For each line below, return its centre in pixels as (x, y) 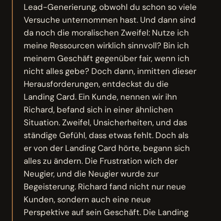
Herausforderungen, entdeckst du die (96, 84)
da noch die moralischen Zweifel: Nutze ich (107, 32)
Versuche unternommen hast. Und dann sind (110, 19)
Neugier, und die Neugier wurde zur (92, 173)
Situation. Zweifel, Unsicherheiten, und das (106, 122)
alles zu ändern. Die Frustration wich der (101, 161)
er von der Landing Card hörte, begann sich (107, 148)
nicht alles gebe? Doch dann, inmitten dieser (110, 71)
